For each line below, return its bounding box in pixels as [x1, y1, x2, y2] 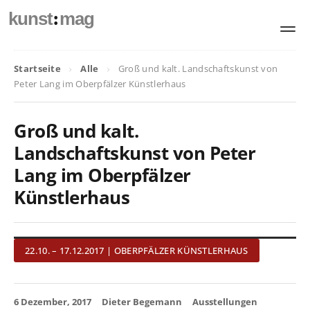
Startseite [14, 62, 61, 75]
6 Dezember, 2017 [14, 295, 91, 308]
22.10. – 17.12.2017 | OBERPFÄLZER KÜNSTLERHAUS [25, 244, 248, 257]
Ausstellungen [192, 295, 257, 308]
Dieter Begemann [102, 295, 182, 308]
